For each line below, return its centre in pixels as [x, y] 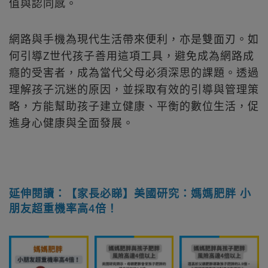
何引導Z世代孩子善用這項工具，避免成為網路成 [132, 56]
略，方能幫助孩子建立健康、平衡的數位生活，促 [134, 106]
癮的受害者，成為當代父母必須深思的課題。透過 [134, 73]
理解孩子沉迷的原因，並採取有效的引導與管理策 [134, 89]
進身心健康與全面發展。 [71, 123]
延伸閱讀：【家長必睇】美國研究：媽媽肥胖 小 [130, 194]
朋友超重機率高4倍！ [63, 208]
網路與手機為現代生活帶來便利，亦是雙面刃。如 [134, 39]
